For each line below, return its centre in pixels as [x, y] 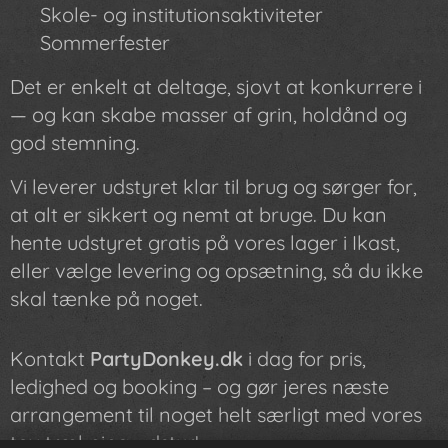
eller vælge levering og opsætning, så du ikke [216, 270]
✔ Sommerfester [90, 42]
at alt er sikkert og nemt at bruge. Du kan [198, 214]
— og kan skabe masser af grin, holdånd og [208, 114]
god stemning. [75, 142]
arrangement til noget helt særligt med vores [216, 414]
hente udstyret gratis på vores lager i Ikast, [205, 242]
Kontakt [50, 358]
